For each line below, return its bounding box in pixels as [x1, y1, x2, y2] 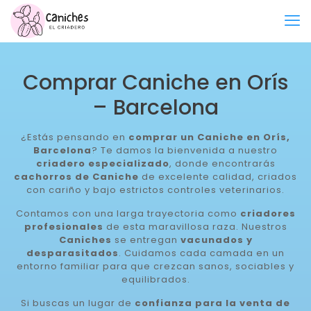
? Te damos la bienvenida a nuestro [92, 144, 278, 157]
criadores [239, 207, 296, 220]
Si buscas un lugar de [21, 296, 135, 310]
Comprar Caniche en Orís [23, 68, 288, 97]
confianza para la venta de [135, 296, 290, 310]
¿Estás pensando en [21, 131, 128, 144]
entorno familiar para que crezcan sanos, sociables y [17, 260, 294, 273]
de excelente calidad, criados [139, 170, 297, 183]
